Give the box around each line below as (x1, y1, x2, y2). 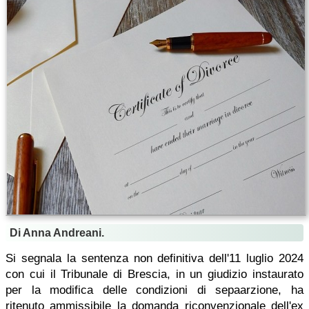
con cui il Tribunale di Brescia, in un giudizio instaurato (6, 268, 303, 281)
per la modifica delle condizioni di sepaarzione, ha (6, 283, 303, 297)
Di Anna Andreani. (10, 227, 104, 239)
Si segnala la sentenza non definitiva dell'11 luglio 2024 (6, 252, 303, 265)
